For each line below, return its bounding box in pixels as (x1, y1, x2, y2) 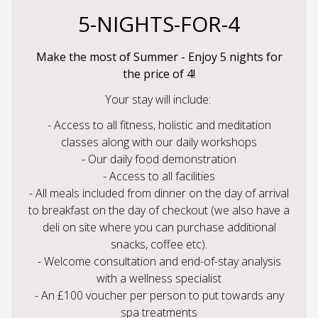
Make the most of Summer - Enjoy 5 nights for (35, 49, 283, 65)
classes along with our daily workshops (61, 134, 257, 150)
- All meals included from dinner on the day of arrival (29, 185, 289, 202)
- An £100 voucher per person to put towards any (34, 287, 284, 304)
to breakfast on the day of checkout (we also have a (28, 202, 290, 219)
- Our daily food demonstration (82, 151, 236, 168)
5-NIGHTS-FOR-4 (78, 9, 240, 39)
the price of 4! (123, 66, 195, 82)
